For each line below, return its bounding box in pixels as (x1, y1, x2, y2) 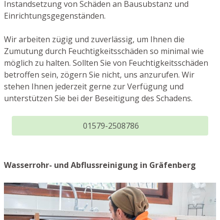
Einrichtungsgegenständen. (4, 10, 106, 21)
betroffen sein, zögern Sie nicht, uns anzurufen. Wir (4, 69, 194, 80)
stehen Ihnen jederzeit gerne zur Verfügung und (4, 81, 184, 92)
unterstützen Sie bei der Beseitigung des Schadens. (4, 92, 192, 104)
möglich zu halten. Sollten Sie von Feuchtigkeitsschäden (4, 57, 208, 68)
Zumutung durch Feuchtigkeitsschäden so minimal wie (4, 45, 204, 56)
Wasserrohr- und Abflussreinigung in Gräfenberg (4, 159, 196, 170)
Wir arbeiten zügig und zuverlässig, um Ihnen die (4, 33, 185, 45)
